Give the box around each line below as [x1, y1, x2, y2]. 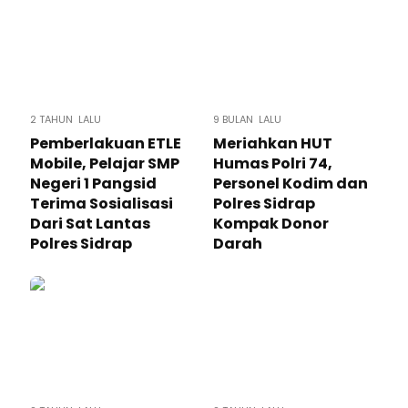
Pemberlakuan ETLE [30, 133, 181, 154]
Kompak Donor [213, 213, 329, 234]
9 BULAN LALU [213, 112, 281, 127]
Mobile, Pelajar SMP [30, 153, 179, 174]
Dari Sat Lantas [30, 213, 150, 234]
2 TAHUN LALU [30, 112, 101, 127]
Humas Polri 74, [213, 153, 332, 174]
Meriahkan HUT [213, 133, 332, 154]
